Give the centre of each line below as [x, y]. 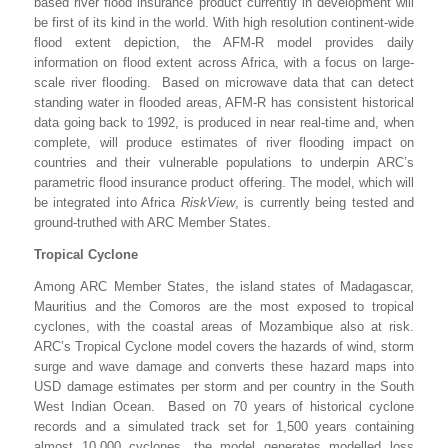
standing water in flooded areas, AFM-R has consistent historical [224, 102]
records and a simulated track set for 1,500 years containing [224, 426]
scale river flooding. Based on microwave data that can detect [224, 82]
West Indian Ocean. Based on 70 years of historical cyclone [224, 406]
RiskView [207, 202]
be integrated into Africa [107, 202]
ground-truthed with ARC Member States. [152, 222]
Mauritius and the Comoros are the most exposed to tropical [224, 306]
